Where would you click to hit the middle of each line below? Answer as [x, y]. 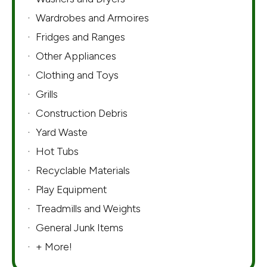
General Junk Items [80, 227]
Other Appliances [76, 55]
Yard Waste [62, 132]
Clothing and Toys [77, 74]
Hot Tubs [57, 151]
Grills [47, 94]
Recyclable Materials [83, 170]
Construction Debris [82, 113]
